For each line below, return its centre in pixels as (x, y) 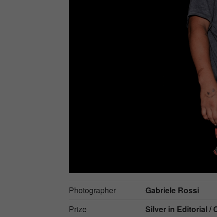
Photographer (92, 190)
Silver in (161, 209)
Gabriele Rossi (172, 190)
